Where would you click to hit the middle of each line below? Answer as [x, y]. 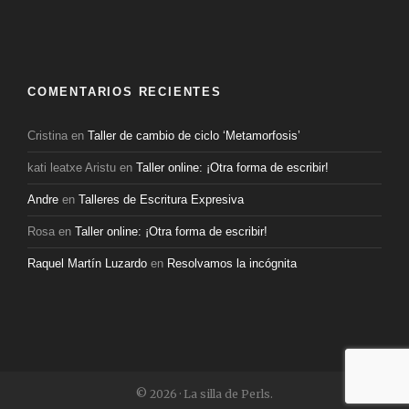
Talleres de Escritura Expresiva [161, 199]
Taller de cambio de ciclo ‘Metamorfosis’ [194, 136]
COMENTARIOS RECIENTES [125, 92]
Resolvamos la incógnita [232, 263]
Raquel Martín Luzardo [87, 263]
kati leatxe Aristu [72, 168]
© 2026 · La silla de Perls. [204, 394]
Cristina [47, 136]
